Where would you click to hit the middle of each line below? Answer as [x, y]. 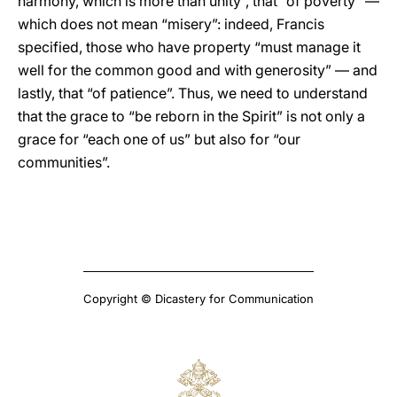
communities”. [64, 162]
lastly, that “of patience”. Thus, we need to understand [193, 93]
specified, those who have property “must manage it [189, 47]
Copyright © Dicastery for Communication [198, 299]
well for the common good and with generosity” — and [198, 70]
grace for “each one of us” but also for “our [159, 139]
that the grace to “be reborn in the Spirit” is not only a [191, 116]
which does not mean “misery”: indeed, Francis [171, 24]
